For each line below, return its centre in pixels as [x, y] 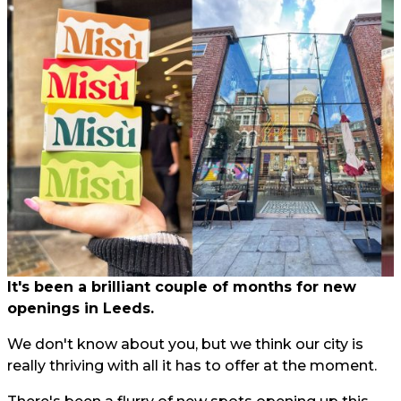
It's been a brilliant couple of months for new [182, 287]
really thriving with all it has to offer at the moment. [192, 366]
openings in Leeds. [81, 309]
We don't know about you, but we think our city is [185, 345]
